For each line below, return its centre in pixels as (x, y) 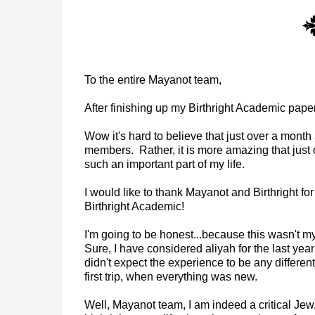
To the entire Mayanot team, (153, 80)
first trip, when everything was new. (171, 277)
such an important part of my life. (166, 164)
